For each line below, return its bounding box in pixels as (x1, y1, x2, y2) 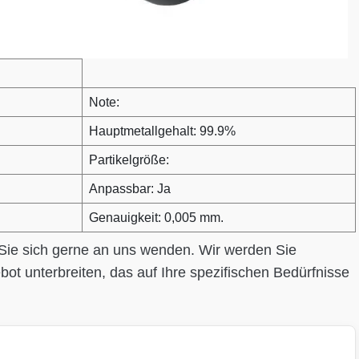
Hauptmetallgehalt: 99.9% (89, 124, 236, 138)
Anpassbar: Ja (89, 182, 171, 196)
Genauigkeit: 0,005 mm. (89, 211, 224, 224)
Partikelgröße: (89, 153, 169, 167)
